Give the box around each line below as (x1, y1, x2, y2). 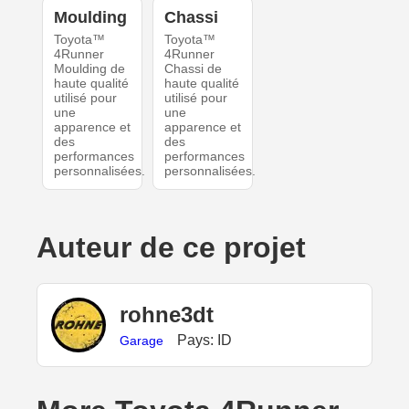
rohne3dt (120, 301, 214, 327)
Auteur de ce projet (37, 231, 306, 265)
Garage (120, 332, 163, 348)
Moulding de (53, 61, 125, 77)
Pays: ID (177, 331, 232, 348)
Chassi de (163, 61, 222, 77)
